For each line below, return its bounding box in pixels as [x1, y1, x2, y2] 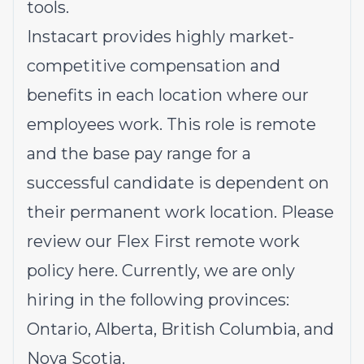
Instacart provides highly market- [27, 27, 294, 46]
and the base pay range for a [27, 144, 251, 163]
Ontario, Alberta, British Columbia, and [27, 319, 334, 339]
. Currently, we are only [115, 261, 295, 280]
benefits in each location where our [27, 85, 309, 105]
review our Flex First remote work [27, 232, 300, 251]
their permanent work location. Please [27, 202, 334, 222]
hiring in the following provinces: [27, 290, 289, 310]
